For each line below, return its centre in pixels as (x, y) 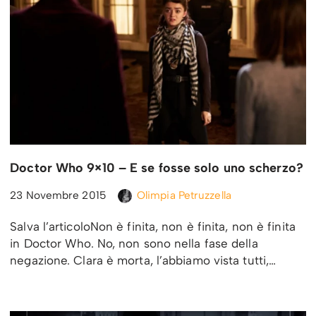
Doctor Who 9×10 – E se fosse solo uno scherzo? (157, 168)
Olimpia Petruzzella (184, 195)
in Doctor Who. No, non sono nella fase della (134, 244)
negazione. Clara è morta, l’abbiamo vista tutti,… (145, 261)
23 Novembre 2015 (58, 195)
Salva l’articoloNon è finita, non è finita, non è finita (153, 227)
